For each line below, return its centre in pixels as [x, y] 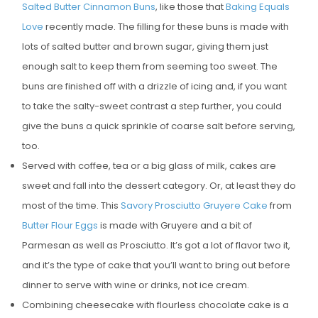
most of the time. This [71, 205]
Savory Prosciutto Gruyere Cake [194, 205]
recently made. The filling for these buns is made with [166, 26]
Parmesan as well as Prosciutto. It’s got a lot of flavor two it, [156, 245]
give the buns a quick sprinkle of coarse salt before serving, [158, 126]
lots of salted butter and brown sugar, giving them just [145, 46]
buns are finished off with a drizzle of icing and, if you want [154, 86]
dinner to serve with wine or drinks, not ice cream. [135, 285]
